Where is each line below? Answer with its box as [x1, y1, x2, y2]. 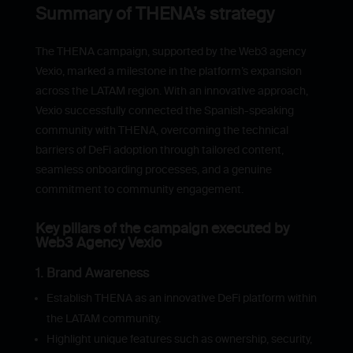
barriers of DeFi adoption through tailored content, [35, 143, 284, 157]
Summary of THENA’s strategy [35, 2, 274, 24]
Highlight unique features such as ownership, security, [46, 332, 312, 346]
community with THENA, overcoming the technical [35, 123, 288, 137]
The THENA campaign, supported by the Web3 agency [35, 44, 307, 58]
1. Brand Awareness [35, 265, 149, 281]
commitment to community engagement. [35, 182, 243, 196]
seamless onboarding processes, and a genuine [35, 162, 272, 176]
